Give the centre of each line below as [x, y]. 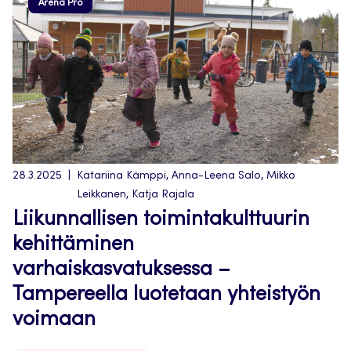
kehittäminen [73, 245]
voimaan [54, 320]
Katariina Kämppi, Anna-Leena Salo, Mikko [186, 176]
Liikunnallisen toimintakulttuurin [161, 220]
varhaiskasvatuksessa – [121, 270]
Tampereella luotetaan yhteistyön [166, 295]
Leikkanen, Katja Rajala [136, 195]
